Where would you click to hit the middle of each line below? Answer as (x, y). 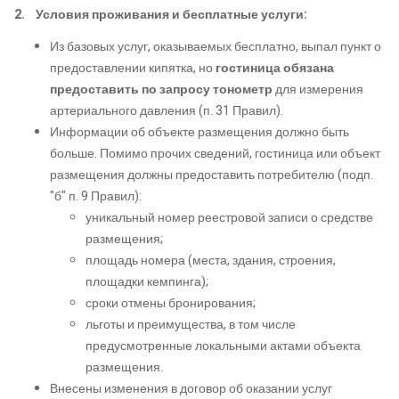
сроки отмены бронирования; (171, 303)
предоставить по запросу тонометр (161, 89)
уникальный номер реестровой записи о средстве (229, 217)
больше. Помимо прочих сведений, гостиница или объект (215, 153)
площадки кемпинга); (147, 281)
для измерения (318, 89)
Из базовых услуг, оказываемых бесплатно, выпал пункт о (216, 46)
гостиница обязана (275, 68)
